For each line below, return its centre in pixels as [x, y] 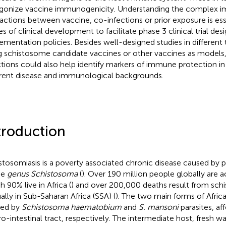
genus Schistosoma [42, 174]
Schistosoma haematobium [71, 207]
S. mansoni [158, 207]
